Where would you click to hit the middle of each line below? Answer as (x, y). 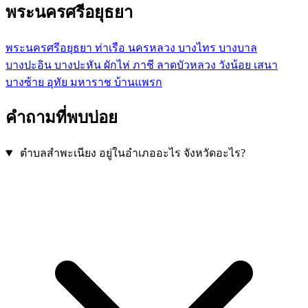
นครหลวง (153, 47)
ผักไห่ (118, 65)
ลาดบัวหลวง (188, 65)
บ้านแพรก (138, 82)
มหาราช (92, 82)
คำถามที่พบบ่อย (62, 118)
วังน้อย (236, 65)
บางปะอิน (30, 65)
